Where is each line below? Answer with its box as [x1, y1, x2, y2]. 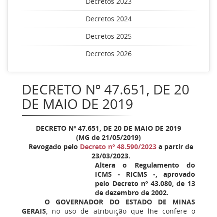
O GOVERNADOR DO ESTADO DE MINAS [45, 197, 195, 206]
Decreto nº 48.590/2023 [79, 142, 156, 151]
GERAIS [22, 206, 46, 216]
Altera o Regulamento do [95, 160, 195, 170]
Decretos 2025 [85, 31, 132, 41]
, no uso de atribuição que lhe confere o [46, 206, 195, 216]
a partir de [156, 142, 193, 151]
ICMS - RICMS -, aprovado [95, 170, 195, 179]
